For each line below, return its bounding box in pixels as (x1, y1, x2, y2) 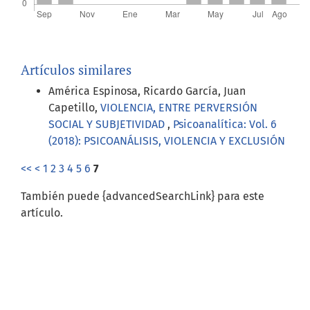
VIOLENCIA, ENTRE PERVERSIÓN (100, 101, 257, 115)
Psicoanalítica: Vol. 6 (173, 118, 277, 131)
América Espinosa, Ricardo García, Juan (48, 84, 246, 98)
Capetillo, (48, 101, 100, 115)
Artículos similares (21, 61, 131, 79)
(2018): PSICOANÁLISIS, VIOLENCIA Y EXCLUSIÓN (48, 134, 285, 148)
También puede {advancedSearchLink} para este (21, 190, 264, 203)
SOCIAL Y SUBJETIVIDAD (48, 118, 167, 131)
